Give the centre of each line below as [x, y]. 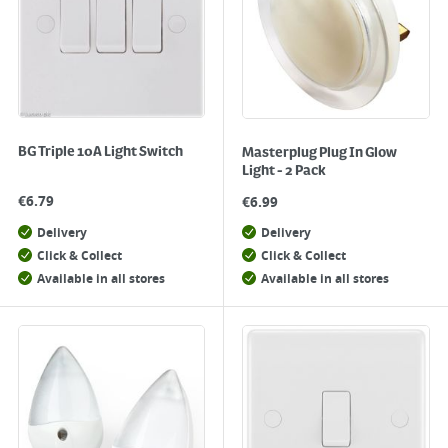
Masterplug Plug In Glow [319, 153]
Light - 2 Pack [284, 171]
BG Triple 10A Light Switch [100, 152]
